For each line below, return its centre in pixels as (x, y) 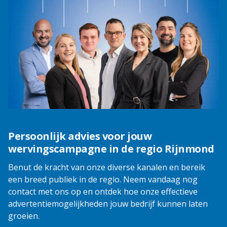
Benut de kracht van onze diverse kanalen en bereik (107, 167)
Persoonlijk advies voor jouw (80, 136)
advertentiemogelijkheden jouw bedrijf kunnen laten (108, 204)
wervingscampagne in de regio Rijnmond (111, 149)
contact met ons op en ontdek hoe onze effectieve (103, 192)
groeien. (24, 216)
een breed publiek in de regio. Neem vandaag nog (103, 180)
